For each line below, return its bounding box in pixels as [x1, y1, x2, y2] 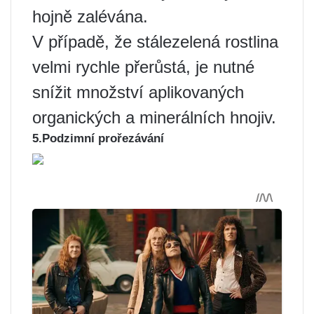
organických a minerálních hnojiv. [32, 108, 276, 128]
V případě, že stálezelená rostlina [32, 32, 278, 52]
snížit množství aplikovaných [32, 83, 244, 102]
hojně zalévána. [32, 7, 148, 27]
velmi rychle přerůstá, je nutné [32, 57, 254, 77]
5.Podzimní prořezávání [32, 132, 164, 146]
